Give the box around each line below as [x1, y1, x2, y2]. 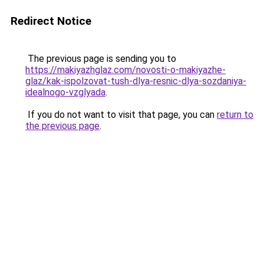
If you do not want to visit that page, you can [25, 109, 217, 120]
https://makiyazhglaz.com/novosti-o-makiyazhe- [25, 64, 226, 75]
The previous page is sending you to [25, 53, 176, 64]
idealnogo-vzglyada [25, 87, 105, 98]
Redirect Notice [11, 14, 91, 28]
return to [217, 109, 253, 120]
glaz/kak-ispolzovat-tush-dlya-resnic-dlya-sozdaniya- [25, 75, 246, 87]
